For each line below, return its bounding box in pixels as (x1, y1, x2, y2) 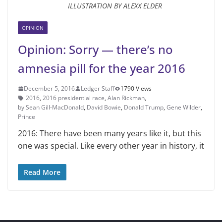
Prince (18, 112, 35, 121)
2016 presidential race (43, 94, 105, 103)
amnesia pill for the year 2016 (18, 60, 185, 77)
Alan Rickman (108, 94, 145, 103)
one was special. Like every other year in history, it (18, 140, 204, 152)
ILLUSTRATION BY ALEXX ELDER (67, 1, 162, 11)
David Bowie (87, 103, 121, 112)
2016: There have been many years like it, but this (18, 128, 201, 139)
